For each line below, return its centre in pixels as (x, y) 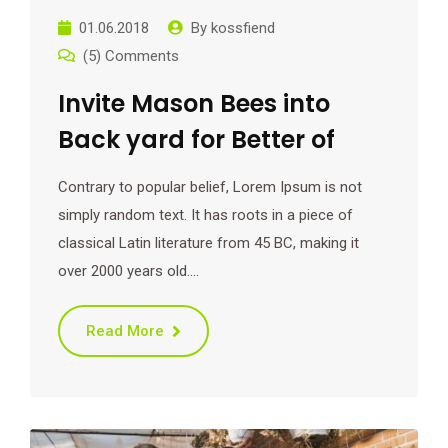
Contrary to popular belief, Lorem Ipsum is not (210, 187)
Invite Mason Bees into (194, 103)
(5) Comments (131, 56)
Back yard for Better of (196, 139)
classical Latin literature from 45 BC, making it (208, 243)
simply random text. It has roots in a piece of (205, 215)
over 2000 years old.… (128, 271)
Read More (125, 331)
